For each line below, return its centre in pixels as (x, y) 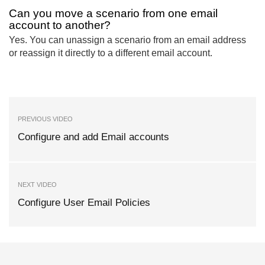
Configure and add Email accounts (93, 137)
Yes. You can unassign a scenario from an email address (127, 40)
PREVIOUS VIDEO (45, 119)
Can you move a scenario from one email (113, 14)
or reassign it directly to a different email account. (111, 53)
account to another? (60, 25)
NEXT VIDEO (37, 184)
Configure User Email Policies (84, 202)
